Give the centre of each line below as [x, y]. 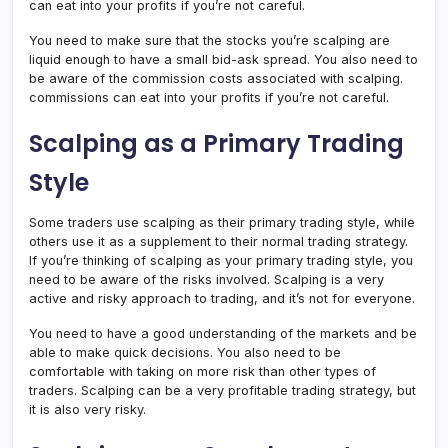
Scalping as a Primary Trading [216, 143]
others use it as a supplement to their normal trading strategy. [218, 241]
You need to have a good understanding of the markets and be [223, 333]
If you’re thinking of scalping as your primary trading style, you [221, 260]
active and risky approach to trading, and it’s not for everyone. [222, 298]
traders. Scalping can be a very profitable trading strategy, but [222, 390]
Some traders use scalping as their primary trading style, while [222, 222]
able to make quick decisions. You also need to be [185, 352]
